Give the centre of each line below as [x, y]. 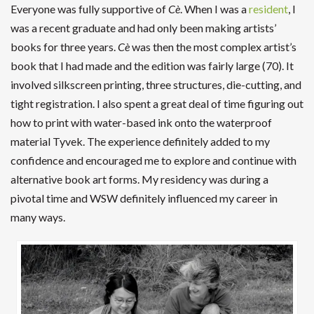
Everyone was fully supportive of [89, 9]
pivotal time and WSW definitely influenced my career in [144, 198]
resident [268, 9]
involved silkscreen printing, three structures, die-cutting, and [156, 85]
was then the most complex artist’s [213, 47]
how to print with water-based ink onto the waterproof [141, 123]
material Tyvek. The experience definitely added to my [140, 142]
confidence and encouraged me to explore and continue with [153, 161]
